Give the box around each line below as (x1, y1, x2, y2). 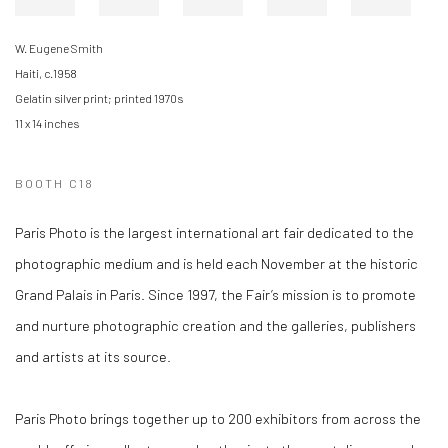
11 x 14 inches (15, 116, 81, 130)
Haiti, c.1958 (15, 66, 77, 80)
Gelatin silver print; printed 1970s (15, 91, 183, 105)
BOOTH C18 (15, 174, 94, 191)
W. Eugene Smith (15, 41, 103, 55)
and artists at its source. (15, 347, 171, 365)
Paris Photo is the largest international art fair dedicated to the (15, 223, 414, 241)
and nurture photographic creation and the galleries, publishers (15, 316, 416, 334)
